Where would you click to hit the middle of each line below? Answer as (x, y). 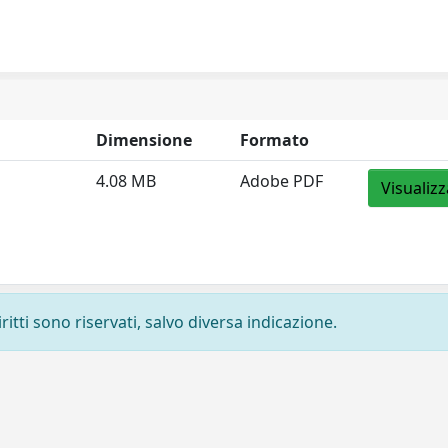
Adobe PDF (282, 181)
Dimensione (144, 140)
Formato (275, 140)
